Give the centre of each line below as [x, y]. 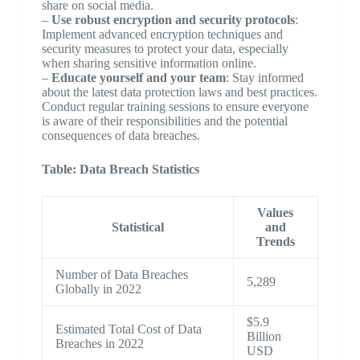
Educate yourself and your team [138, 78]
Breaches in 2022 [99, 344]
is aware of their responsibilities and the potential [164, 121]
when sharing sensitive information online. [149, 63]
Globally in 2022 [98, 289]
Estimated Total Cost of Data [128, 329]
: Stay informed [264, 78]
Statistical [137, 227]
